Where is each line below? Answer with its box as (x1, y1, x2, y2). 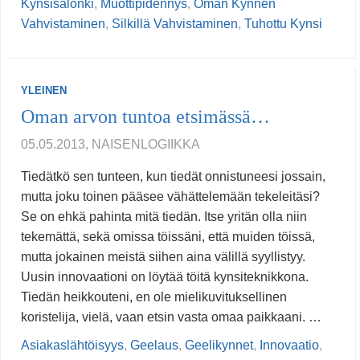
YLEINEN (21, 84, 67, 97)
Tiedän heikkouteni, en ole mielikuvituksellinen (21, 290, 287, 305)
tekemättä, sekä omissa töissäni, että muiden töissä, (21, 230, 315, 244)
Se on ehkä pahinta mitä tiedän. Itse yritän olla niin (21, 210, 307, 224)
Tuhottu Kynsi (244, 17, 322, 31)
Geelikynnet (185, 338, 253, 353)
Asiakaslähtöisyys (21, 338, 124, 353)
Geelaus (130, 338, 178, 353)
